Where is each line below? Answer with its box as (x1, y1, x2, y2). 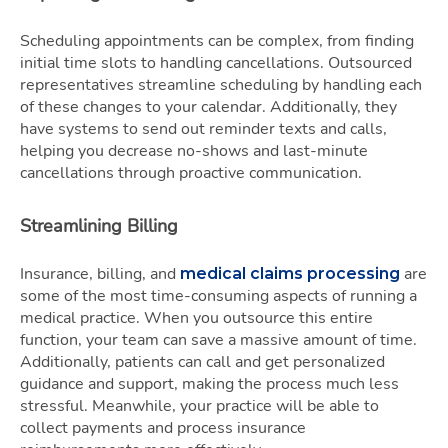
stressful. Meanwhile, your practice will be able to (20, 394, 379, 417)
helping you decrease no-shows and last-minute (20, 139, 368, 162)
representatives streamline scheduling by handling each (20, 73, 422, 96)
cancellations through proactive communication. (20, 161, 362, 184)
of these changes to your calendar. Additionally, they (20, 95, 397, 118)
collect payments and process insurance (20, 416, 306, 439)
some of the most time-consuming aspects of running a (20, 284, 417, 307)
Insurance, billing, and (20, 262, 180, 285)
